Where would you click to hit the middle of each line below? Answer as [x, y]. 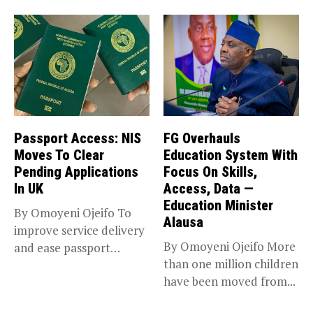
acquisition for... [56, 265]
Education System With [231, 155]
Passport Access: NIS [78, 139]
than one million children [231, 264]
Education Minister [218, 206]
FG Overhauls [202, 139]
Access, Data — [209, 189]
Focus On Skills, [210, 172]
